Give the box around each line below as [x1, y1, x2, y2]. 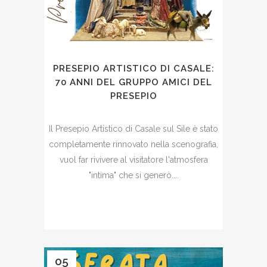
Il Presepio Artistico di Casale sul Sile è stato [49, 124, 218, 133]
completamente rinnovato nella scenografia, [49, 139, 218, 149]
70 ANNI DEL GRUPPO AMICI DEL [55, 77, 212, 88]
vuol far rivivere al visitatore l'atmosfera [59, 155, 208, 164]
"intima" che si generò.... [88, 170, 179, 180]
